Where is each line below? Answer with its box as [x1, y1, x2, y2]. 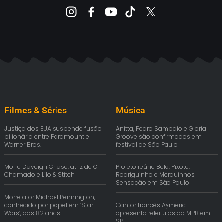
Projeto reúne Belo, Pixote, [116, 163, 190, 171]
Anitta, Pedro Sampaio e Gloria [116, 124, 206, 133]
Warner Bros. [4, 140, 41, 149]
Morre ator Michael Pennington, [4, 193, 95, 202]
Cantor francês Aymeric [116, 201, 186, 210]
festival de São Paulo [116, 140, 178, 149]
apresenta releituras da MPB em [116, 209, 210, 218]
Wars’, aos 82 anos [4, 209, 60, 218]
